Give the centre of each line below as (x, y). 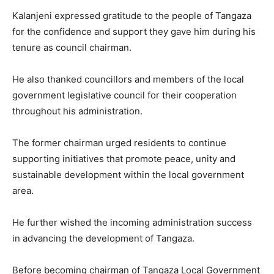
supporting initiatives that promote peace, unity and (124, 159)
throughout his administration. (77, 111)
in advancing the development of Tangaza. (103, 239)
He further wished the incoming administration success (132, 223)
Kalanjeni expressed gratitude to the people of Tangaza (132, 16)
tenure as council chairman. (72, 48)
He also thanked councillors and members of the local (128, 80)
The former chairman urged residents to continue (119, 143)
